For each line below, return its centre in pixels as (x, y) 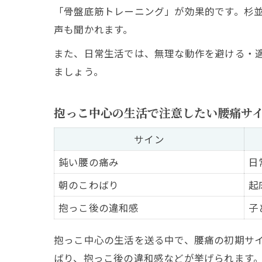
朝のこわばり (89, 185)
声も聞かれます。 (94, 29)
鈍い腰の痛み (89, 162)
